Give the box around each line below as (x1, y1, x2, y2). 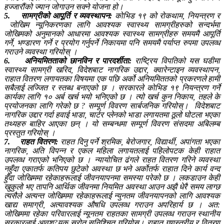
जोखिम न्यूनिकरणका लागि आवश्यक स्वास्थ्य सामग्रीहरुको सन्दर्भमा (4, 20, 220, 29)
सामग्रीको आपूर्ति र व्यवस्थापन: (20, 11, 112, 20)
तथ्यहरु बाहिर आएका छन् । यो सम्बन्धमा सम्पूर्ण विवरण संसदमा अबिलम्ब (4, 119, 220, 128)
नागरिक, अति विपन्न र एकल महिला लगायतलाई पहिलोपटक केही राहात (4, 146, 220, 155)
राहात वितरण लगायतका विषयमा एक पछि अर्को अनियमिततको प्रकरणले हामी (4, 74, 220, 83)
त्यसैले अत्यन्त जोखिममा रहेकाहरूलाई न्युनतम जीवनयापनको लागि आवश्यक (4, 191, 220, 200)
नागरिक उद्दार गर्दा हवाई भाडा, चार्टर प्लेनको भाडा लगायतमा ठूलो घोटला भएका (4, 110, 220, 119)
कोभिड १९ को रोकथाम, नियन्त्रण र (112, 11, 220, 20)
